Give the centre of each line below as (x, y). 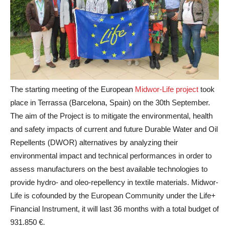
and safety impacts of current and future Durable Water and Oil (114, 129)
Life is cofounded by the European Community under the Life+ (113, 196)
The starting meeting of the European (73, 89)
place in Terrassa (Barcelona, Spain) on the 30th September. (110, 103)
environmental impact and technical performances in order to (111, 156)
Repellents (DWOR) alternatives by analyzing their (94, 143)
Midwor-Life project (167, 89)
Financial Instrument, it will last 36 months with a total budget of (114, 209)
